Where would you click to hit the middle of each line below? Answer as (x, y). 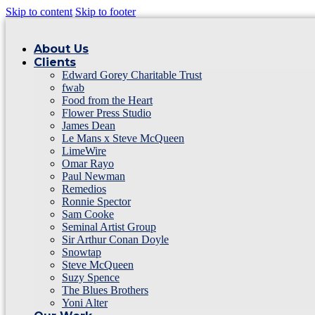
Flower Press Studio (107, 113)
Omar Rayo (88, 163)
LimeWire (84, 151)
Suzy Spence (91, 277)
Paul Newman (94, 176)
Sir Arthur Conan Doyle (115, 239)
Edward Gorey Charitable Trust (132, 75)
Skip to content (39, 12)
